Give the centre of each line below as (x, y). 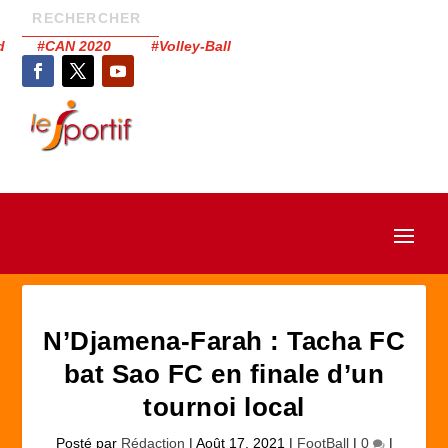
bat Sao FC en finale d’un (224, 374)
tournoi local (224, 407)
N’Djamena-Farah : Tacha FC (224, 341)
